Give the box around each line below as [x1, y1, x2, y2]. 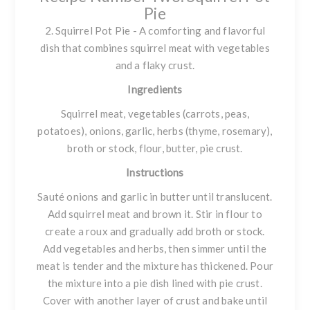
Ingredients [127, 83, 183, 96]
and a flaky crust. [115, 59, 195, 72]
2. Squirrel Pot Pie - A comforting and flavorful [44, 24, 266, 37]
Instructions [126, 166, 184, 179]
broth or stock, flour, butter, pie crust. [67, 142, 243, 155]
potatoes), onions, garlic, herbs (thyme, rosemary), [37, 125, 273, 138]
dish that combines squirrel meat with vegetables [40, 42, 270, 55]
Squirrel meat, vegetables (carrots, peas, [60, 107, 250, 120]
